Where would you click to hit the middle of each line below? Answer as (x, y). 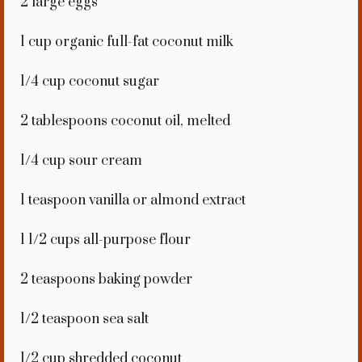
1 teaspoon (53, 201)
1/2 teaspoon (60, 320)
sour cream (104, 161)
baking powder (144, 280)
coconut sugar (112, 82)
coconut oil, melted (169, 122)
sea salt (124, 320)
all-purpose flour (135, 240)
